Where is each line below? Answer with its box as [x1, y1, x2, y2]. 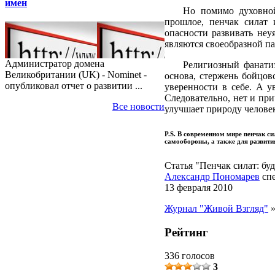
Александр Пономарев [165, 171, 260, 182]
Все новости [112, 101, 165, 112]
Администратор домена [5, 58, 104, 69]
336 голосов [165, 250, 215, 261]
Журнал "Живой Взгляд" [165, 203, 268, 214]
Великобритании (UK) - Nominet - [5, 69, 147, 80]
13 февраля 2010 [165, 182, 233, 193]
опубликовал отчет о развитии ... [5, 80, 142, 91]
